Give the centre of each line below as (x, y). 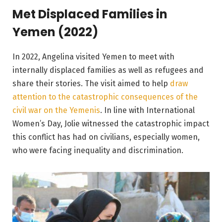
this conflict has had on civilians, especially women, (106, 137)
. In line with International (147, 110)
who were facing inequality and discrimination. (98, 150)
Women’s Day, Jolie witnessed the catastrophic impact (111, 123)
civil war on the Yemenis (56, 110)
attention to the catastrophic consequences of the (105, 97)
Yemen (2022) (55, 32)
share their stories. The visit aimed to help (91, 83)
